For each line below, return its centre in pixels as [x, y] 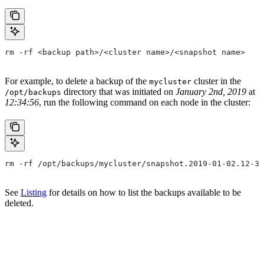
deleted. [19, 203]
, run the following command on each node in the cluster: [145, 102]
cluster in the [216, 81]
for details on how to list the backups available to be [144, 192]
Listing [34, 192]
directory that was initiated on [118, 91]
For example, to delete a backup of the [77, 81]
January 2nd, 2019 [211, 91]
